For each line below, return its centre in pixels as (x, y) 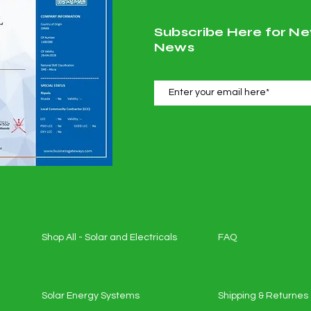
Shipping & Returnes (263, 296)
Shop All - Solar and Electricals (109, 237)
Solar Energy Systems (91, 296)
